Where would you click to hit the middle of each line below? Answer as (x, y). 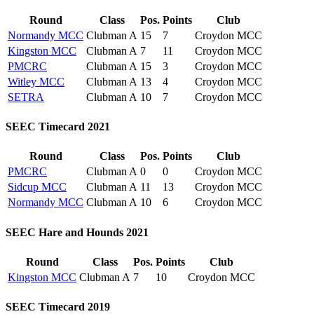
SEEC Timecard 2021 (58, 126)
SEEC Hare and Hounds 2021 (77, 232)
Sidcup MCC (37, 187)
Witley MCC (36, 81)
